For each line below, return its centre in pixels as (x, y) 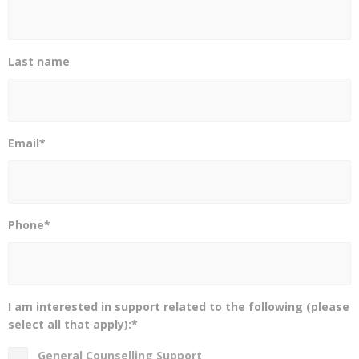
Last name (39, 62)
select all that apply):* (73, 325)
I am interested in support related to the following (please (179, 307)
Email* (27, 143)
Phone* (29, 225)
